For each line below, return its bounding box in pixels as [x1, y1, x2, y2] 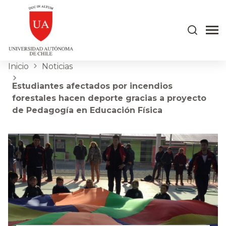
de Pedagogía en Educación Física [12, 105, 162, 115]
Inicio [8, 62, 29, 71]
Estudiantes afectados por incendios [12, 81, 173, 91]
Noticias [42, 62, 73, 71]
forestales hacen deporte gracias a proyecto [12, 93, 206, 103]
